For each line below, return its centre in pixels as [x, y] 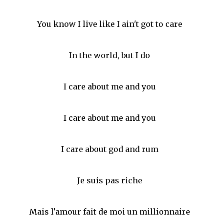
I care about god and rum [109, 149]
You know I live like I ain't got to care [109, 24]
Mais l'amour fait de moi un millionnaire [109, 211]
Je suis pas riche [109, 180]
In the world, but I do [109, 55]
